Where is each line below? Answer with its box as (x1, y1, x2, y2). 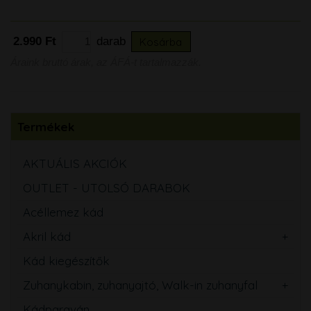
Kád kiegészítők (23, 253, 110, 268)
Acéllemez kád (23, 205, 103, 220)
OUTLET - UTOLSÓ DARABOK (23, 180, 190, 196)
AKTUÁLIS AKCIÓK (23, 156, 127, 171)
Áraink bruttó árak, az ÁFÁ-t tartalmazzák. (10, 56, 201, 69)
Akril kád (23, 228, 71, 244)
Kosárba (140, 35, 183, 49)
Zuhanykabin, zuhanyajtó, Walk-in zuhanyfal (23, 277, 258, 292)
